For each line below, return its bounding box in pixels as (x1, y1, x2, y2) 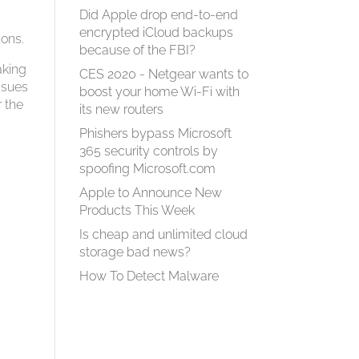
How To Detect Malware (79, 268, 219, 284)
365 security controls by (79, 143, 218, 159)
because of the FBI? (79, 42, 196, 58)
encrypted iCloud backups (79, 25, 233, 40)
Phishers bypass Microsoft (79, 126, 232, 141)
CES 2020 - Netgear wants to (79, 67, 248, 82)
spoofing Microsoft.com (79, 161, 216, 176)
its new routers (79, 102, 163, 117)
